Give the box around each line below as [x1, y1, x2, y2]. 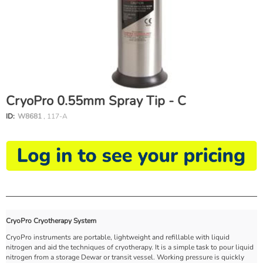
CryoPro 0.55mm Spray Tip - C [6, 92, 186, 110]
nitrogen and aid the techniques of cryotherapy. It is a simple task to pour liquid [6, 242, 254, 252]
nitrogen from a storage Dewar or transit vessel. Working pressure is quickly [6, 252, 244, 262]
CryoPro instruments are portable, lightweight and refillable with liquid [6, 232, 230, 242]
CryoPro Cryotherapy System [6, 215, 96, 225]
